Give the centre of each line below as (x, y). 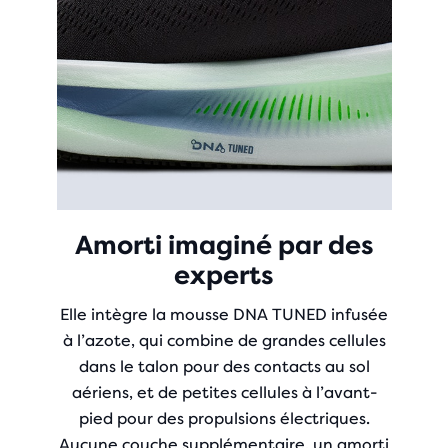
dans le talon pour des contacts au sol (224, 366)
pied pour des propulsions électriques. (224, 418)
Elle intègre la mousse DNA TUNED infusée (224, 314)
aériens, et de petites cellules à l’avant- (224, 392)
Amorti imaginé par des (224, 245)
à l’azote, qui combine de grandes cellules (224, 340)
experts (224, 275)
